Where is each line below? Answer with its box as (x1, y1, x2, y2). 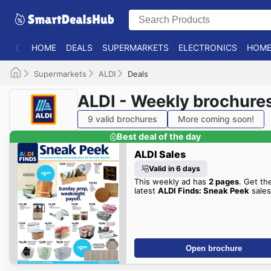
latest (134, 185, 158, 195)
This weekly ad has (134, 176, 209, 186)
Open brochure (186, 243, 243, 253)
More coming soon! (178, 113, 254, 124)
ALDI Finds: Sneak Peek (157, 185, 249, 195)
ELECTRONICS (178, 42, 237, 53)
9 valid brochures (88, 113, 157, 124)
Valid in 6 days (148, 163, 200, 173)
